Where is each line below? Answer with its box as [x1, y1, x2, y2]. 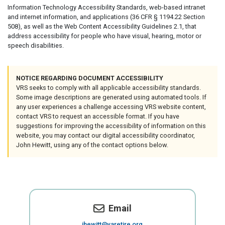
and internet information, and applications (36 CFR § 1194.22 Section [8, 13, 205, 21]
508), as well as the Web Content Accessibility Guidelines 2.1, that [8, 23, 196, 30]
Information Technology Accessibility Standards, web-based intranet [8, 4, 205, 11]
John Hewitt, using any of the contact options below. [16, 141, 168, 149]
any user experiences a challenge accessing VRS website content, [16, 103, 206, 110]
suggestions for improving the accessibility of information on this [16, 122, 206, 130]
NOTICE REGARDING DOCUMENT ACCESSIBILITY [16, 74, 163, 82]
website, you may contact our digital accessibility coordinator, [16, 132, 195, 139]
